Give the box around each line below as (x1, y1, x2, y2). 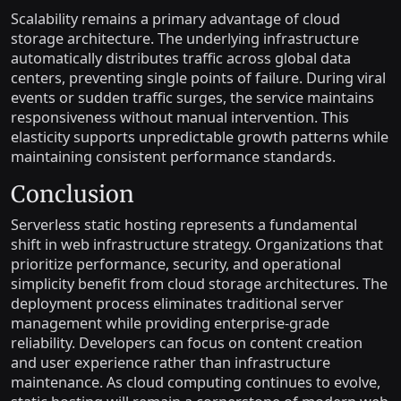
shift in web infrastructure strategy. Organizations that (11, 234, 383, 254)
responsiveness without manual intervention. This (11, 107, 349, 127)
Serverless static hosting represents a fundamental (11, 214, 357, 235)
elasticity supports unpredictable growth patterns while (11, 126, 388, 147)
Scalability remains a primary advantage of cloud (11, 8, 340, 29)
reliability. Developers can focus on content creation (11, 332, 363, 353)
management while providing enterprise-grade (11, 312, 329, 333)
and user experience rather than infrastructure (11, 352, 330, 372)
